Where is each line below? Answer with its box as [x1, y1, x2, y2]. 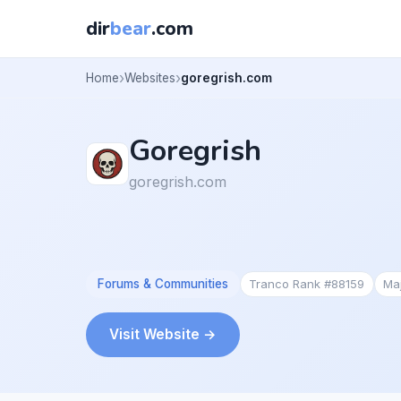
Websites [124, 70, 175, 85]
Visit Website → [109, 325, 217, 343]
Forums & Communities [97, 276, 228, 291]
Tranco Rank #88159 [249, 276, 365, 291]
